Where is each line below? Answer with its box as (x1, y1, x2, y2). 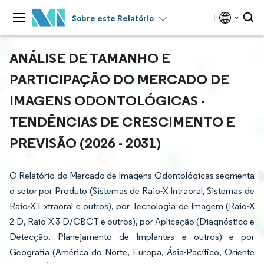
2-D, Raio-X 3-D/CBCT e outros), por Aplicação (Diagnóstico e (9, 216, 255, 227)
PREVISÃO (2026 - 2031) (9, 134, 161, 151)
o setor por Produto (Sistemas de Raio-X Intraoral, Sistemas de (9, 185, 255, 196)
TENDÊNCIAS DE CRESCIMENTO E (9, 113, 235, 130)
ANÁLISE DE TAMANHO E (9, 49, 170, 67)
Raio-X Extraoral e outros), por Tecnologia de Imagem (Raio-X (9, 200, 255, 212)
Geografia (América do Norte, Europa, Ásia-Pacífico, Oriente (9, 246, 255, 258)
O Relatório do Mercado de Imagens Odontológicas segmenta (9, 170, 255, 181)
